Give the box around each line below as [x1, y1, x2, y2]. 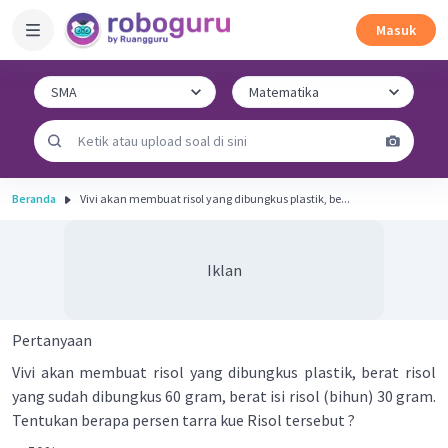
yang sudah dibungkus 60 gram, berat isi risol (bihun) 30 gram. [12, 386, 436, 406]
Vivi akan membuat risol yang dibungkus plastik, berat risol [12, 362, 436, 382]
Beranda [12, 191, 56, 206]
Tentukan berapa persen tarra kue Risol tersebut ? [12, 410, 358, 430]
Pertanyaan [12, 330, 92, 350]
